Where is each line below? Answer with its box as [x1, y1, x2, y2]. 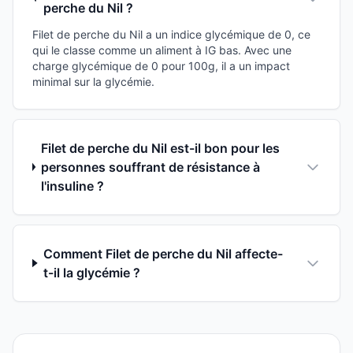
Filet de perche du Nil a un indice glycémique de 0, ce [32, 27, 310, 41]
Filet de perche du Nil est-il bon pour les [41, 139, 281, 156]
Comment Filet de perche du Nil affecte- [43, 245, 284, 262]
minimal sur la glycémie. [32, 74, 154, 88]
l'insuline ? [41, 177, 105, 194]
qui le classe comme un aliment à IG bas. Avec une [32, 43, 292, 57]
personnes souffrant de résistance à [41, 158, 261, 175]
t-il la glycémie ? [43, 264, 141, 281]
